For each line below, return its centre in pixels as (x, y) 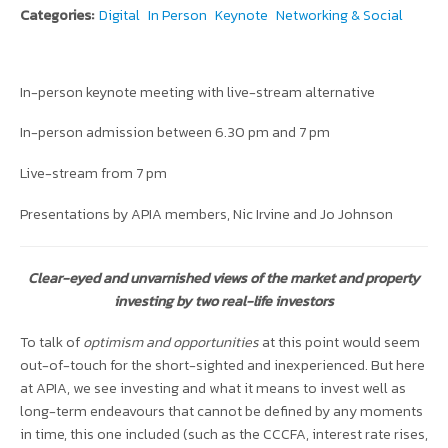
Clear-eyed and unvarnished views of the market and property (224, 278)
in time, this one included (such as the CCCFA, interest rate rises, (224, 434)
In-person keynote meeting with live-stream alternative (197, 91)
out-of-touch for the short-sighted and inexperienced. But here (222, 365)
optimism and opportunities (172, 342)
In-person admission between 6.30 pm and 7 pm (175, 132)
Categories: (57, 14)
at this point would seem (341, 342)
